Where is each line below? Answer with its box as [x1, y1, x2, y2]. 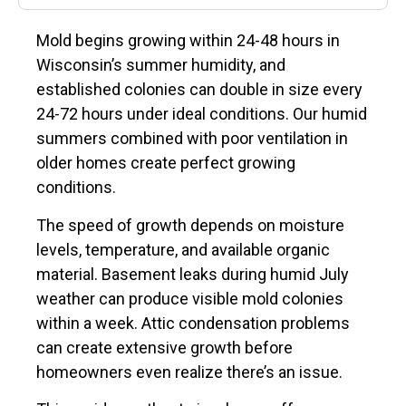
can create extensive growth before [36, 337, 293, 357]
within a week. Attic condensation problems [36, 313, 350, 333]
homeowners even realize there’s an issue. [36, 362, 343, 382]
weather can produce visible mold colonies [36, 288, 343, 308]
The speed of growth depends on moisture [36, 215, 344, 235]
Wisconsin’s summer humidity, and [36, 55, 285, 75]
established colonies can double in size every [36, 80, 362, 100]
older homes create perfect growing [36, 153, 295, 173]
